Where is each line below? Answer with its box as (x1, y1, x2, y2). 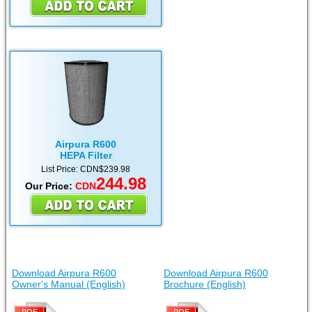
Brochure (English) (164, 279, 246, 290)
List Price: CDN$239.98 (41, 164, 130, 175)
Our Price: (25, 180, 75, 192)
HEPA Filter (59, 150, 112, 162)
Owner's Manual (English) (12, 279, 125, 290)
